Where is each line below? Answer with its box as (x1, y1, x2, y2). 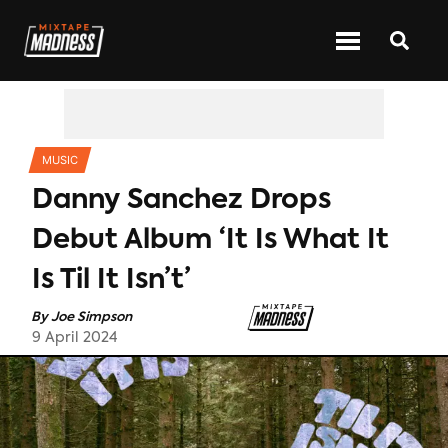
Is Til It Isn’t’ (32, 267, 191, 295)
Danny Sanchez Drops (32, 187, 331, 215)
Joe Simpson (50, 310, 135, 324)
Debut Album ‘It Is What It (32, 227, 389, 255)
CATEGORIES (106, 13, 229, 30)
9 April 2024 (32, 331, 118, 346)
